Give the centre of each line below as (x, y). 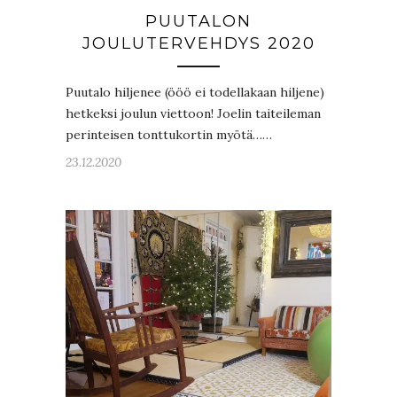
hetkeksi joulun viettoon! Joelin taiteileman (193, 113)
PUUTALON (198, 21)
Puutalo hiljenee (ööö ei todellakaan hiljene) (195, 92)
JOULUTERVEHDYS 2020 (198, 43)
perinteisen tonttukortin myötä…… (169, 134)
